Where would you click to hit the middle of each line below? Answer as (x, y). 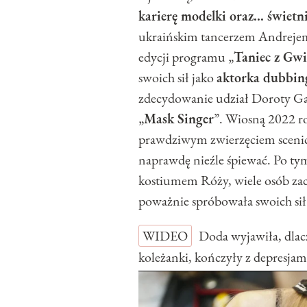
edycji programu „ (186, 57)
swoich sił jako (177, 78)
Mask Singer (179, 119)
